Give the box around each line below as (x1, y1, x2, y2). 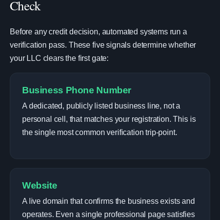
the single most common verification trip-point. (22, 128, 177, 137)
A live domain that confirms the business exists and (22, 197, 195, 205)
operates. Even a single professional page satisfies (22, 210, 195, 219)
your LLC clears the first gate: (10, 54, 109, 62)
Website (22, 180, 57, 191)
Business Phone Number (22, 85, 132, 95)
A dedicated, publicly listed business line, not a (22, 102, 181, 110)
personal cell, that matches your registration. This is (22, 115, 196, 123)
